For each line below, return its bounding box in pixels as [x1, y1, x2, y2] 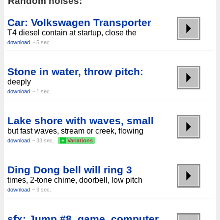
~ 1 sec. [32, 88, 51, 95]
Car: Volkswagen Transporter [7, 17, 151, 28]
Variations [66, 137, 94, 144]
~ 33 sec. [32, 137, 54, 144]
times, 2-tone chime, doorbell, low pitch [7, 176, 142, 185]
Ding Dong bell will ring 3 [7, 164, 132, 176]
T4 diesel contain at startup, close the [7, 28, 137, 37]
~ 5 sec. [32, 39, 51, 46]
